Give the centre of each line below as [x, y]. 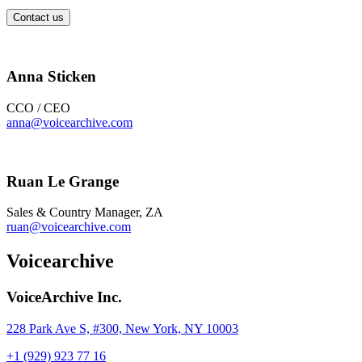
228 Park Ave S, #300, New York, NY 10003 [122, 328]
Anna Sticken [51, 77]
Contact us [38, 17]
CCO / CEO [38, 108]
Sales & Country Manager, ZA [85, 213]
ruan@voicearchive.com [69, 227]
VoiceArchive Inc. [64, 297]
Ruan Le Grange [63, 181]
